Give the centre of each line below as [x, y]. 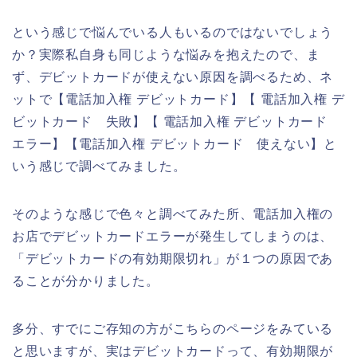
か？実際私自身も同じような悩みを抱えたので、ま [166, 55]
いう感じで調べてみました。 [99, 167]
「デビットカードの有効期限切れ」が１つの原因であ [173, 259]
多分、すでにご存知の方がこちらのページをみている [173, 329]
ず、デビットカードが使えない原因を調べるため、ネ [173, 77]
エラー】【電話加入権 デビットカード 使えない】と [175, 144]
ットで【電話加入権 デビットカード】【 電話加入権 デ [178, 100]
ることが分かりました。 [86, 281]
